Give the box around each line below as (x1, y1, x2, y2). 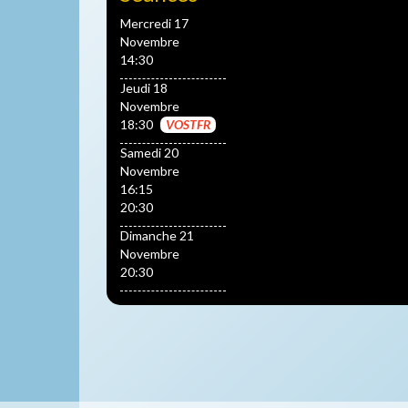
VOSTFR (166, 116, 210, 132)
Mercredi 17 (120, 15, 189, 31)
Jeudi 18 (120, 79, 168, 96)
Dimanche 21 (120, 227, 194, 243)
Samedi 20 (120, 144, 178, 160)
